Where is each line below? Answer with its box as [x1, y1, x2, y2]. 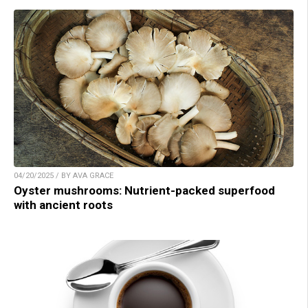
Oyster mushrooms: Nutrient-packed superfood [14, 184, 275, 198]
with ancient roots [14, 198, 113, 212]
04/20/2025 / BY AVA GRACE [14, 171, 113, 181]
